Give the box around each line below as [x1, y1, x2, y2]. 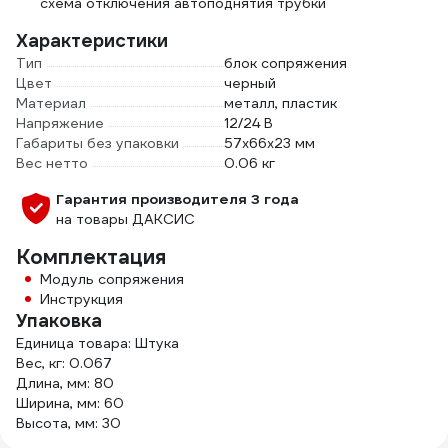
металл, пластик [224, 94, 337, 112]
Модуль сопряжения [40, 270, 184, 288]
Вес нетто [16, 154, 88, 172]
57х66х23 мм [224, 134, 315, 152]
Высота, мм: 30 [16, 414, 121, 432]
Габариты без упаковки [16, 134, 179, 152]
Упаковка [16, 309, 102, 332]
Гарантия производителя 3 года [56, 190, 299, 208]
